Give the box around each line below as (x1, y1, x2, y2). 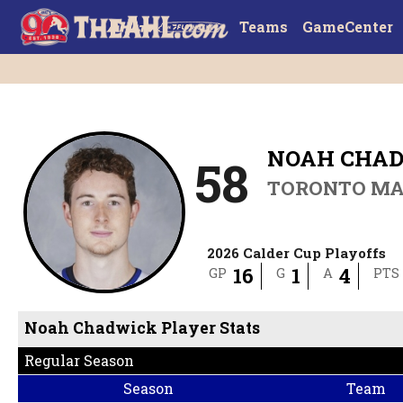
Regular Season (24, 351, 135, 371)
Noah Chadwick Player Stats (24, 318, 261, 339)
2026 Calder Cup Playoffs (207, 244, 387, 263)
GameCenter (301, 17, 393, 36)
